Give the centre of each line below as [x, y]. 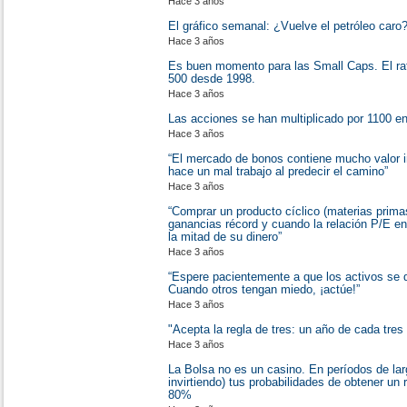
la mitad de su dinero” [225, 237]
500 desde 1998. [212, 79]
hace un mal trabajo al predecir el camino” [278, 171]
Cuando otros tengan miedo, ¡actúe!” [264, 289]
